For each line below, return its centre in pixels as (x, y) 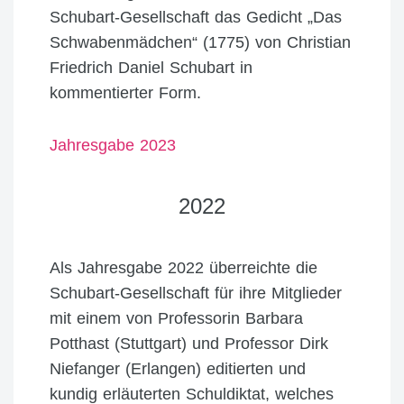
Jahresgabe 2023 (113, 145)
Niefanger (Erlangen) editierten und (178, 369)
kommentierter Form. (125, 93)
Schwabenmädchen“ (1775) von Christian (200, 42)
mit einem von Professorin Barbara (176, 318)
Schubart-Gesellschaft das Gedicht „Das (196, 17)
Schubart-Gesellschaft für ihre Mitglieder (196, 293)
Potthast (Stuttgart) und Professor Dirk (189, 344)
